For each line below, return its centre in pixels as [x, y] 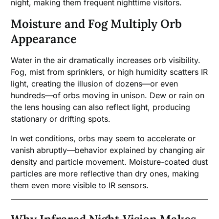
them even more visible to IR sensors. [80, 185]
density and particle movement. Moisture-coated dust [109, 162]
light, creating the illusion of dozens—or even [95, 83]
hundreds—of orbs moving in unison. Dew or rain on [108, 95]
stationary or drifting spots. [61, 119]
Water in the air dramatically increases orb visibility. [106, 60]
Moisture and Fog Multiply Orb [97, 23]
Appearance [44, 39]
